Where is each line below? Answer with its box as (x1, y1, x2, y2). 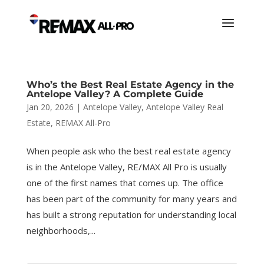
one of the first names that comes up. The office (26, 177, 223, 189)
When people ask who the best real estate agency (26, 145, 231, 157)
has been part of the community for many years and (26, 193, 237, 204)
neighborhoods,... (26, 225, 95, 236)
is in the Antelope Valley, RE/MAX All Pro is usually (26, 161, 227, 173)
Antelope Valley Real (146, 101, 223, 113)
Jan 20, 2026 (26, 101, 74, 113)
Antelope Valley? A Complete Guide (26, 88, 203, 100)
